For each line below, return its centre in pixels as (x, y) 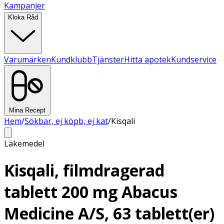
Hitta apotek (147, 59)
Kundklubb (71, 59)
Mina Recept (27, 110)
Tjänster (108, 59)
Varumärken (27, 59)
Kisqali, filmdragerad (84, 170)
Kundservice (194, 59)
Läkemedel (24, 143)
